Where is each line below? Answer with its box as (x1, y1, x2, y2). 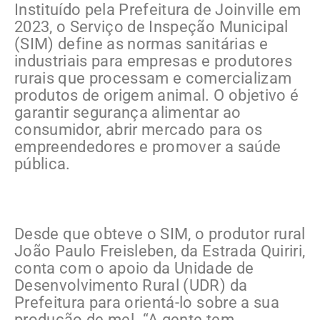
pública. (14, 154, 71, 173)
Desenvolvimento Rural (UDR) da (14, 276, 248, 294)
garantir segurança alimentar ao (14, 103, 241, 121)
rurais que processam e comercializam (14, 69, 292, 87)
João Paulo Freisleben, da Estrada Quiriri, (14, 241, 306, 260)
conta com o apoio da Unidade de (14, 259, 254, 277)
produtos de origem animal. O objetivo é (14, 86, 299, 104)
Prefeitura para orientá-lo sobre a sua (14, 293, 279, 311)
